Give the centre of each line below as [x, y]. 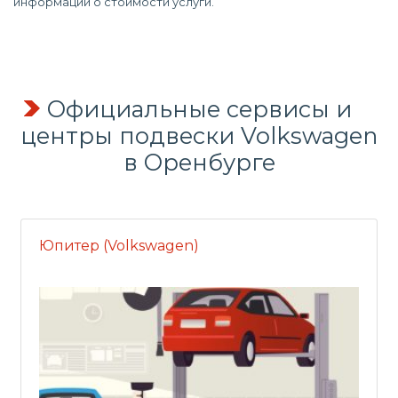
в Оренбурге [199, 162]
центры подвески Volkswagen [199, 135]
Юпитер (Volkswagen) [119, 246]
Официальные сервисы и [199, 109]
